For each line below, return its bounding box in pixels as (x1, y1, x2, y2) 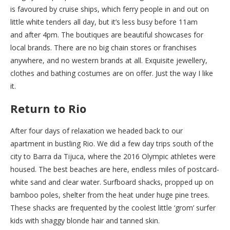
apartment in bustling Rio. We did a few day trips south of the (10, 139, 214, 149)
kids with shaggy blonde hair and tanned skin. (10, 216, 160, 226)
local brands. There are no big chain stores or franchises (10, 43, 197, 53)
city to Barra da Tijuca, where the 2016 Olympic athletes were (10, 151, 216, 162)
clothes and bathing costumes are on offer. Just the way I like (10, 68, 213, 79)
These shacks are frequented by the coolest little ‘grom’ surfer (10, 203, 216, 213)
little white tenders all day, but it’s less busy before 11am (10, 17, 198, 27)
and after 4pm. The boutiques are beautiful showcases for (10, 30, 203, 40)
